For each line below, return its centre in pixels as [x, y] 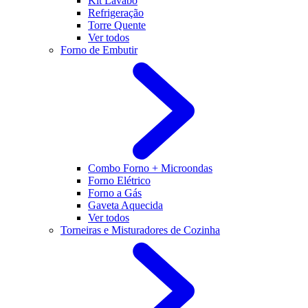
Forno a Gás [115, 193]
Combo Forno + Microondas [150, 168]
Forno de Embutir [99, 50]
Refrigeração [116, 13]
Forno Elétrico [119, 180]
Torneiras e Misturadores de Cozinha [140, 230]
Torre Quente [117, 25]
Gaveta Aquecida [125, 205]
